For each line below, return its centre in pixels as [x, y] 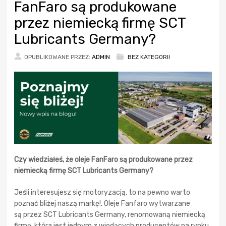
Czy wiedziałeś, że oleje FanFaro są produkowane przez [103, 159]
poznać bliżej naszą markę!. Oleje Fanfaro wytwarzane [102, 203]
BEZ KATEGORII [149, 57]
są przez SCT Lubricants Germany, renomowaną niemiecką [110, 214]
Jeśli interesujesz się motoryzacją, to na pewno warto [102, 192]
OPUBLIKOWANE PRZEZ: [58, 57]
